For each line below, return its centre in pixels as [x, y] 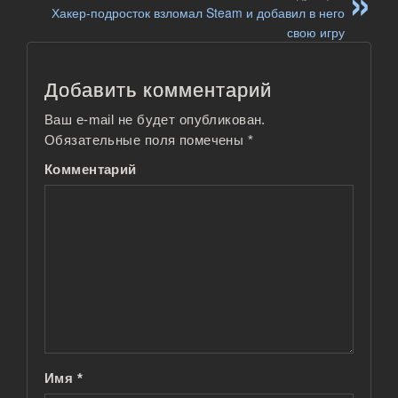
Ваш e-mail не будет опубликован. [155, 120]
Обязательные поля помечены [146, 141]
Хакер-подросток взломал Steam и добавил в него [198, 13]
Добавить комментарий [158, 90]
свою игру [316, 32]
